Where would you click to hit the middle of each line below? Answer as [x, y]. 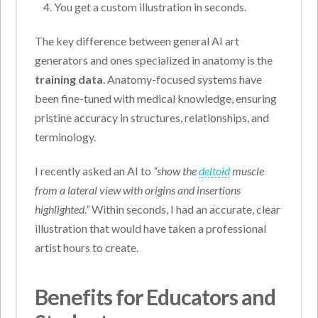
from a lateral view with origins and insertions [138, 190]
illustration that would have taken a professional [151, 229]
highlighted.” [62, 209]
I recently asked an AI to [94, 171]
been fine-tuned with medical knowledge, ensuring [156, 99]
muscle [247, 171]
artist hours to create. [87, 248]
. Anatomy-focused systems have [183, 79]
